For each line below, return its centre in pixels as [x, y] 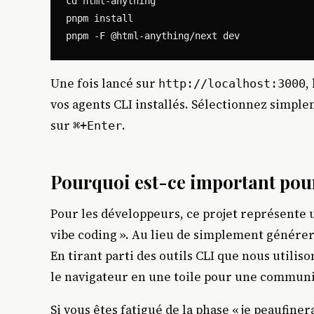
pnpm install [100, 19]
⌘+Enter [97, 125]
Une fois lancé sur [104, 83]
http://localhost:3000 [232, 83]
